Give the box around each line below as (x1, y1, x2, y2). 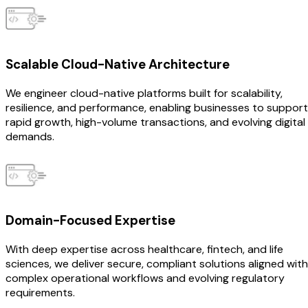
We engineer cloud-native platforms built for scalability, (5, 85, 283, 100)
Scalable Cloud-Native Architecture (5, 55, 230, 73)
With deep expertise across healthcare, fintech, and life (5, 242, 283, 257)
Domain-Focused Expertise (5, 212, 178, 230)
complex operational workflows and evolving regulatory (5, 271, 285, 286)
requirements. (5, 285, 75, 300)
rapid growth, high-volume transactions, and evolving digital (5, 114, 305, 129)
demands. (5, 129, 57, 144)
